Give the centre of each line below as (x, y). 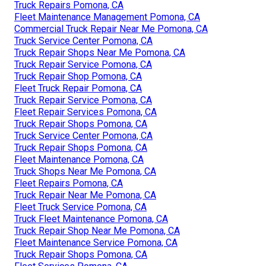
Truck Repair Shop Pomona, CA (78, 76)
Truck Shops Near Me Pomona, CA (85, 171)
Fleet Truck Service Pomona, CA (80, 207)
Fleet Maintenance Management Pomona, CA (107, 17)
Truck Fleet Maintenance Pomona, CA (91, 218)
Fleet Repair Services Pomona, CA (85, 112)
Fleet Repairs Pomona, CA (69, 183)
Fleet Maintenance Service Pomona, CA (96, 242)
